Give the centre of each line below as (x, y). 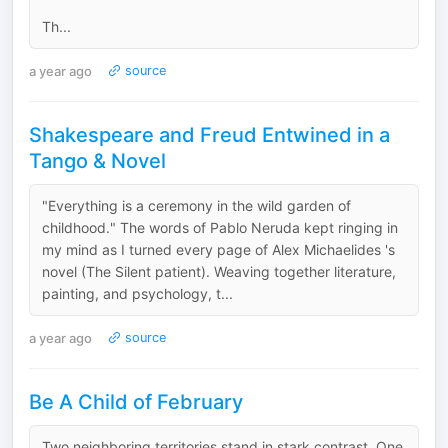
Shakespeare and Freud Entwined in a (209, 135)
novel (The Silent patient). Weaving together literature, (219, 271)
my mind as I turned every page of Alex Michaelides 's (218, 249)
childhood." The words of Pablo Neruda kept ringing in (220, 227)
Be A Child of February (136, 402)
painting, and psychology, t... (137, 293)
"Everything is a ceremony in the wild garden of (196, 205)
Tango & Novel (97, 161)
